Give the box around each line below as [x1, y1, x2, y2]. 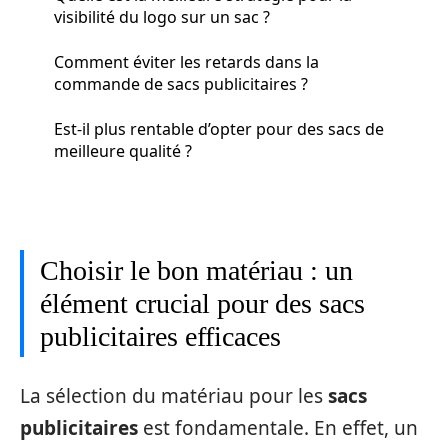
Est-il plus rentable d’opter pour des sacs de [54, 117, 384, 140]
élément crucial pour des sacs [40, 288, 365, 319]
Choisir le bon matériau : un [40, 255, 353, 286]
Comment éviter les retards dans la [54, 50, 319, 73]
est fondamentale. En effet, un [138, 414, 418, 441]
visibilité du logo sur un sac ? [54, 5, 270, 28]
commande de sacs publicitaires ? [54, 72, 308, 95]
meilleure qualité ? [54, 139, 192, 162]
